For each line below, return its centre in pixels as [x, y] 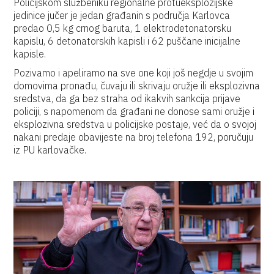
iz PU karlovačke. [50, 150]
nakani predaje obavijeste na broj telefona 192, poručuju [134, 137]
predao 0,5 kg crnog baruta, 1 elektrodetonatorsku [123, 28]
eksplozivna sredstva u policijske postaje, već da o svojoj [135, 124]
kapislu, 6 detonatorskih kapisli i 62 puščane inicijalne [127, 41]
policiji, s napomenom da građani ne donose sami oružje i [134, 111]
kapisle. [30, 54]
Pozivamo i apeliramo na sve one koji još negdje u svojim [134, 73]
